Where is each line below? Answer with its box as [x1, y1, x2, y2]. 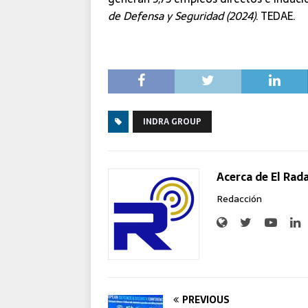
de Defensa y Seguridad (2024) [108, 6, 256, 25]
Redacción [217, 190, 262, 206]
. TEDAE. [256, 6, 296, 25]
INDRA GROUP [143, 114, 201, 129]
